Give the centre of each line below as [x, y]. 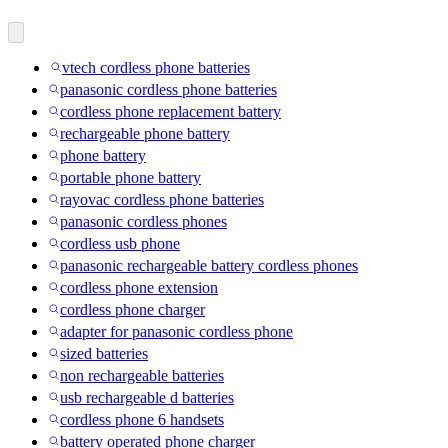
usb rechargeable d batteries [147, 397]
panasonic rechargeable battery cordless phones [209, 265]
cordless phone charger [132, 309]
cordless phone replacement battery [170, 111]
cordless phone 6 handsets [142, 419]
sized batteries [104, 353]
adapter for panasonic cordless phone [176, 331]
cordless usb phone [120, 243]
